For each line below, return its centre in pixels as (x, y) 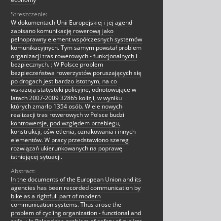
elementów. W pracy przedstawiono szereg (70, 140)
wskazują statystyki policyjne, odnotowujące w (74, 90)
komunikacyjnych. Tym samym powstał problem (76, 48)
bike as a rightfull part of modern (56, 196)
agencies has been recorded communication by (76, 188)
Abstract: (23, 171)
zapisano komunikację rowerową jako (62, 31)
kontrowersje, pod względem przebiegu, (66, 123)
